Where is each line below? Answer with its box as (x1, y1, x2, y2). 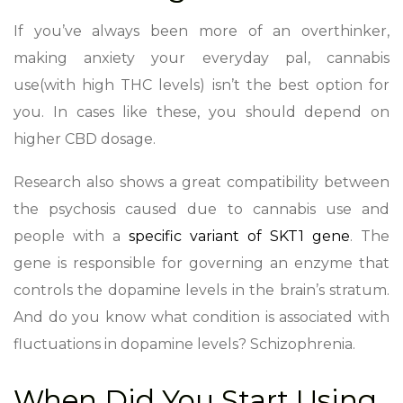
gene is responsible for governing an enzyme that (13, 254, 390, 272)
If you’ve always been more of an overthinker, (13, 22, 390, 40)
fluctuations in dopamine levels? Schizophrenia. (13, 335, 359, 353)
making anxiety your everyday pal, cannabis (13, 49, 390, 67)
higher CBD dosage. (13, 130, 156, 148)
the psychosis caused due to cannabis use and (13, 200, 390, 218)
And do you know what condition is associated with (13, 308, 390, 326)
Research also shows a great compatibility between (13, 173, 390, 191)
